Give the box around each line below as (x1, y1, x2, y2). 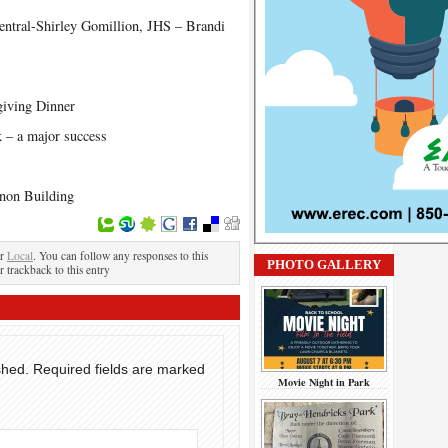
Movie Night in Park (278, 374, 370, 390)
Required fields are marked (33, 361, 205, 377)
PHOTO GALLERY (267, 257, 381, 272)
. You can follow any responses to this (33, 248, 208, 263)
